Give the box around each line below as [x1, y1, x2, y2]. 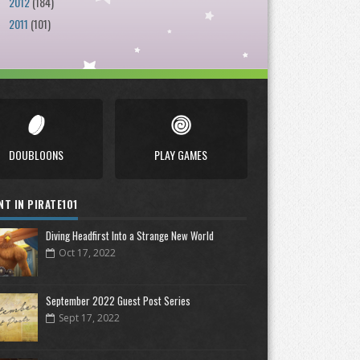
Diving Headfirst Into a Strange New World [46, 227, 215, 243]
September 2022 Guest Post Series [46, 292, 191, 309]
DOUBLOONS [9, 146, 63, 163]
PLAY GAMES [154, 146, 207, 163]
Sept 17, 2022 [59, 311, 121, 325]
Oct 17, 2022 [59, 246, 117, 260]
